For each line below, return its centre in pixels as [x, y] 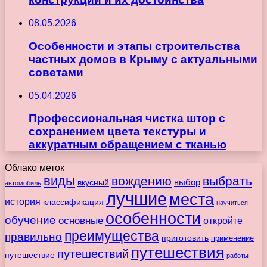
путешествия [178, 252]
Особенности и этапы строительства [134, 46]
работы [237, 255]
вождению [142, 181]
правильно [33, 236]
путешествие [30, 255]
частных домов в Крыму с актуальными [143, 59]
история [23, 201]
